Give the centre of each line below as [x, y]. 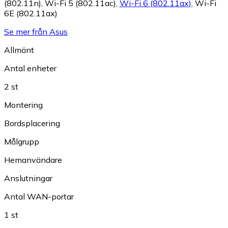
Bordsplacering [32, 123]
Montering [23, 105]
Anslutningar [28, 178]
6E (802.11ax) [31, 13]
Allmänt [19, 50]
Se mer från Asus [36, 32]
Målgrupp [22, 142]
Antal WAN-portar [39, 197]
